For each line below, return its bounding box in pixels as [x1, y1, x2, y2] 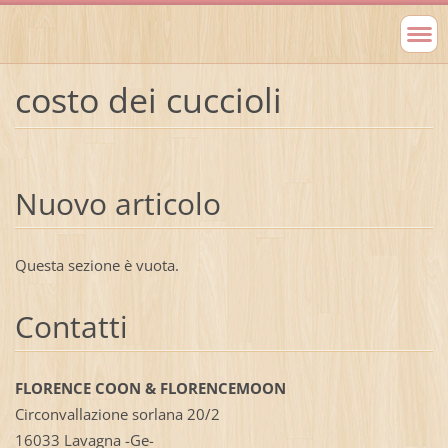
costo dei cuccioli [14, 76, 282, 123]
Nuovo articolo [14, 182, 221, 224]
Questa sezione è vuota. [14, 254, 179, 275]
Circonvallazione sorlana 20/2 [14, 403, 220, 424]
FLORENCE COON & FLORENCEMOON [14, 377, 286, 398]
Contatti [14, 305, 128, 347]
